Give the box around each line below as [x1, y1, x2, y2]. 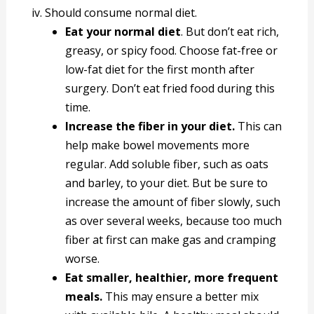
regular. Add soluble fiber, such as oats [65, 156, 269, 172]
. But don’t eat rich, [181, 24, 280, 40]
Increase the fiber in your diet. [65, 118, 235, 135]
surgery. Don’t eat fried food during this [65, 81, 275, 97]
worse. [65, 251, 100, 267]
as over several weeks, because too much [65, 213, 282, 229]
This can [235, 118, 282, 135]
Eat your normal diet [65, 24, 182, 40]
